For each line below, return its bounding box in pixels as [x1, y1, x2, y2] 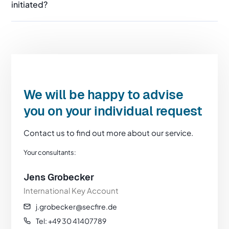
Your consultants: [24, 148, 77, 156]
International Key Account [24, 185, 119, 195]
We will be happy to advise [24, 87, 184, 103]
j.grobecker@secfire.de [36, 201, 118, 211]
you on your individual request [24, 104, 202, 119]
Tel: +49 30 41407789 [36, 216, 107, 225]
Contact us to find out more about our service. [24, 127, 194, 138]
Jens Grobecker [24, 171, 95, 182]
